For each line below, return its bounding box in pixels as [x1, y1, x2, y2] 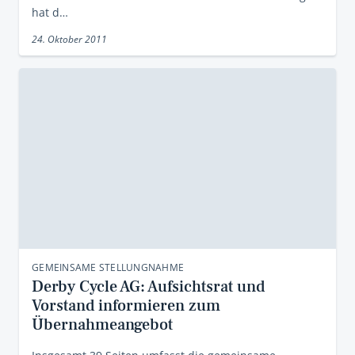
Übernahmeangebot [32, 315, 173, 335]
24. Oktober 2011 [32, 32, 107, 46]
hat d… [32, 5, 68, 20]
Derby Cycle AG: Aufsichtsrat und [32, 277, 265, 297]
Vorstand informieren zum [32, 296, 220, 316]
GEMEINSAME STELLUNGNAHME [32, 261, 184, 274]
